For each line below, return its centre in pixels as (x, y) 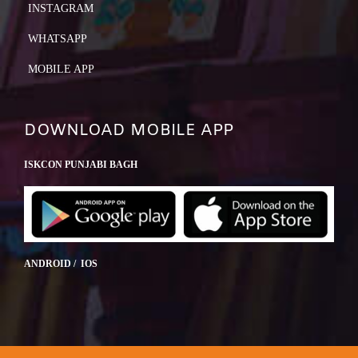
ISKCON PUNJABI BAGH (81, 164)
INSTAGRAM (61, 8)
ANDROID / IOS (61, 264)
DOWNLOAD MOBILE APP (129, 130)
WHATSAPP (58, 38)
